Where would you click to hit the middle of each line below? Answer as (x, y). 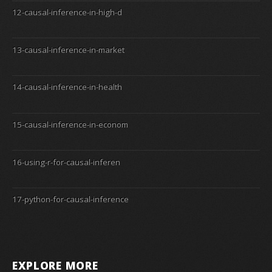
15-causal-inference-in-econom (70, 124)
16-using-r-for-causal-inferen (66, 162)
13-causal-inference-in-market (68, 49)
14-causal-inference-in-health (67, 87)
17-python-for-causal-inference (70, 199)
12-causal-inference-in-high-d (67, 12)
